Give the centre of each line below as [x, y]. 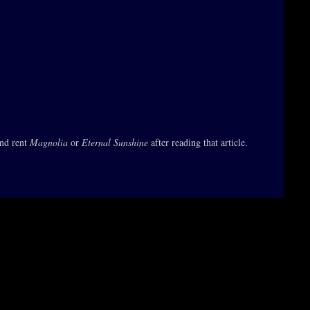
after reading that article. [198, 142]
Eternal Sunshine [115, 142]
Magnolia [49, 142]
